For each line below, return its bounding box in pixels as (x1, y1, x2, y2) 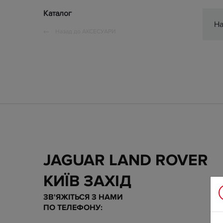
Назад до (54, 28, 82, 36)
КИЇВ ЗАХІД (43, 172, 131, 192)
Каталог (43, 8, 72, 19)
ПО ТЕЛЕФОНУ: (43, 203, 103, 213)
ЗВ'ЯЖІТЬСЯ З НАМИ (43, 192, 123, 203)
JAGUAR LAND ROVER (43, 151, 208, 171)
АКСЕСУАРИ (82, 28, 116, 36)
